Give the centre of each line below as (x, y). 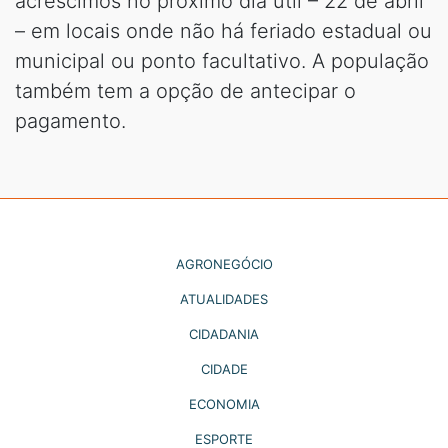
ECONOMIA (224, 403)
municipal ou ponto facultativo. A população (222, 60)
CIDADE (224, 368)
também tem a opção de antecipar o (185, 90)
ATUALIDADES (224, 298)
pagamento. (70, 120)
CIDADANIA (224, 333)
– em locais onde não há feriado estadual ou (223, 30)
